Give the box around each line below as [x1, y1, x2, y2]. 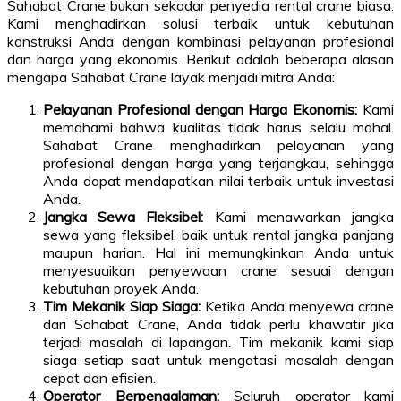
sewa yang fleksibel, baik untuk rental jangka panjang [43, 225, 394, 243]
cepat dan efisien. [43, 368, 156, 387]
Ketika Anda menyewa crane [200, 296, 394, 315]
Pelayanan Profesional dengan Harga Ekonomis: [43, 99, 358, 118]
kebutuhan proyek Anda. [43, 278, 199, 297]
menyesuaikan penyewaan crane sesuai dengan [43, 260, 394, 279]
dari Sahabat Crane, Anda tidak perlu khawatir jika [43, 314, 394, 333]
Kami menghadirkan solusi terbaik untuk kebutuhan [7, 13, 394, 32]
